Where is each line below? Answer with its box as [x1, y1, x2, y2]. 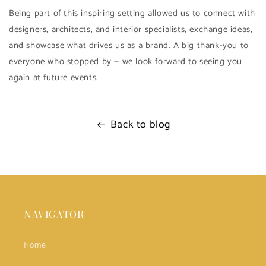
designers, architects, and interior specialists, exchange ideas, [9, 22, 253, 37]
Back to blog [110, 116, 171, 134]
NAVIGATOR [24, 207, 84, 221]
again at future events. [9, 70, 99, 85]
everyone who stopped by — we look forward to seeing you [9, 54, 243, 69]
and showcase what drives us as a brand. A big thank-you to [9, 38, 249, 53]
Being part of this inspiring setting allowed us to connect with [9, 6, 255, 21]
